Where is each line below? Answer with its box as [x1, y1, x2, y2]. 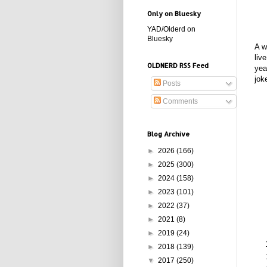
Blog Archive [147, 130, 190, 138]
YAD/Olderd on [147, 25, 195, 33]
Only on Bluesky [147, 10, 201, 18]
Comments [161, 97, 198, 105]
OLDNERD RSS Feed [147, 61, 209, 70]
